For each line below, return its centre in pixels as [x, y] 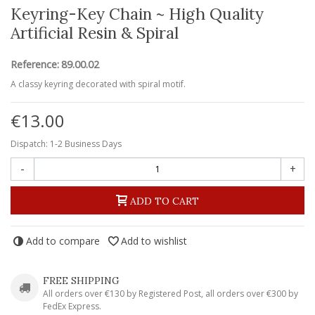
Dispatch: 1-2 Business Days [66, 143]
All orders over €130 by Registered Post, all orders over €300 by [171, 293]
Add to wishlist [154, 240]
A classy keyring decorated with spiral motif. [100, 84]
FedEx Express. [72, 306]
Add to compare [63, 240]
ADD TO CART [165, 201]
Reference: [35, 64]
